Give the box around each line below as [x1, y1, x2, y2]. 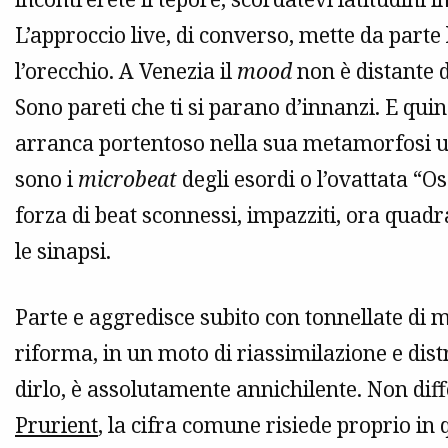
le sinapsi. [15, 237, 111, 266]
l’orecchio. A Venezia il [15, 57, 237, 86]
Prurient [15, 411, 98, 440]
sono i [15, 165, 78, 194]
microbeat [78, 165, 177, 194]
